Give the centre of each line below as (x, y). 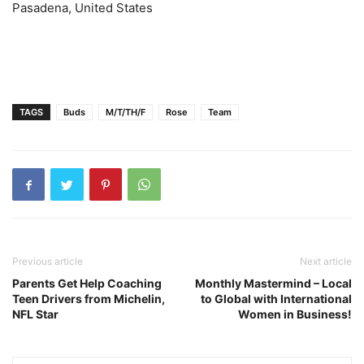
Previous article (48, 261)
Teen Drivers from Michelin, (89, 299)
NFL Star (35, 314)
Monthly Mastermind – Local (273, 283)
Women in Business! (295, 314)
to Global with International (276, 299)
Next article (326, 261)
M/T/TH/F (126, 112)
